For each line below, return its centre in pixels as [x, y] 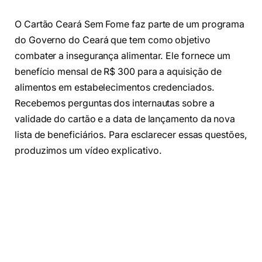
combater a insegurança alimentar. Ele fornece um [123, 56]
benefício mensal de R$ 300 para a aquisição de [118, 72]
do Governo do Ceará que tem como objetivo [113, 40]
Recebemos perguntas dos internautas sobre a [115, 103]
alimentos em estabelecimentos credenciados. [115, 87]
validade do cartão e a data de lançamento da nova [125, 119]
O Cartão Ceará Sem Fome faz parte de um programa [130, 24]
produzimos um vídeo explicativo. [88, 151]
